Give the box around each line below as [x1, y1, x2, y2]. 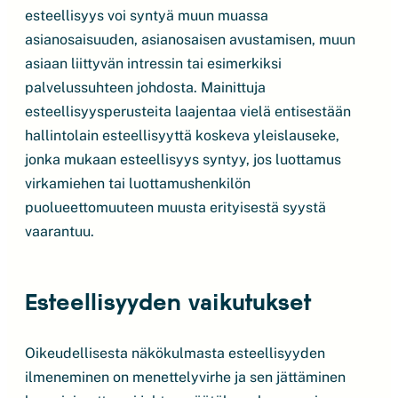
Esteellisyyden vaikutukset [25, 288, 311, 314]
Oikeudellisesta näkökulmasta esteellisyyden [25, 345, 325, 362]
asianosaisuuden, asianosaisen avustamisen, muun [25, 31, 355, 48]
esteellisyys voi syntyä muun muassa [25, 7, 268, 24]
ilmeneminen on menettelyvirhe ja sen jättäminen [25, 369, 346, 386]
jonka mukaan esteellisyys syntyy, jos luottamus [25, 151, 341, 168]
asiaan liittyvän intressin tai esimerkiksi [25, 55, 282, 72]
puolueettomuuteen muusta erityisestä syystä [25, 199, 326, 216]
